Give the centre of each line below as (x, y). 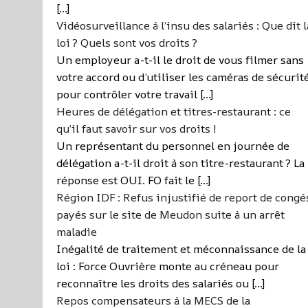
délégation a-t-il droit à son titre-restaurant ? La (180, 163)
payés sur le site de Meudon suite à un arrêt (170, 214)
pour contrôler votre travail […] (135, 94)
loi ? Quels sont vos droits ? (127, 43)
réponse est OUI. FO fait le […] (133, 180)
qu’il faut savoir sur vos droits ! (136, 129)
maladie (77, 232)
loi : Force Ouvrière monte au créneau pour (168, 266)
